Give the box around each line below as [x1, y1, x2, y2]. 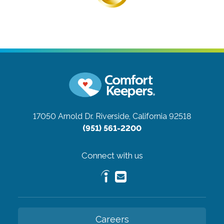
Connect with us [81, 150, 143, 161]
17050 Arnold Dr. [33, 111, 93, 121]
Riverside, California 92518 [95, 111, 191, 121]
